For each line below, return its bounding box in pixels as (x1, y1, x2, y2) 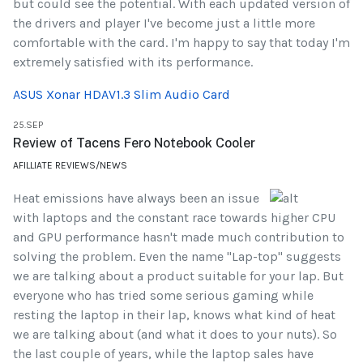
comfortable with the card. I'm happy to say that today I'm (13, 35, 350, 51)
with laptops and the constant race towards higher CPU (13, 210, 335, 226)
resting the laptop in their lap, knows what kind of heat (13, 307, 335, 323)
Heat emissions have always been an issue (13, 190, 259, 207)
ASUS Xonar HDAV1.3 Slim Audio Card (13, 87, 230, 103)
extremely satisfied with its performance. (13, 54, 253, 70)
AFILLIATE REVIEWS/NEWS (13, 160, 127, 172)
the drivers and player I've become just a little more (13, 15, 315, 32)
